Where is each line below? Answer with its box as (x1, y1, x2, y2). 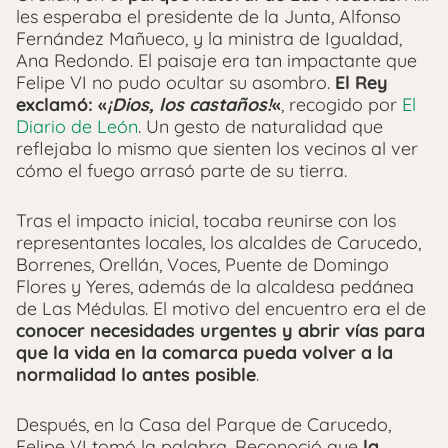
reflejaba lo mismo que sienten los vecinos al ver (16, 137, 418, 161)
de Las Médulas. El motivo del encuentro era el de (16, 297, 426, 321)
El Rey (330, 71, 388, 95)
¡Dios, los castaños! (107, 93, 272, 117)
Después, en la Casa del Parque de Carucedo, (16, 413, 391, 437)
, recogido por (281, 93, 402, 117)
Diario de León (16, 115, 138, 139)
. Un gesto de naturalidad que (138, 115, 383, 139)
